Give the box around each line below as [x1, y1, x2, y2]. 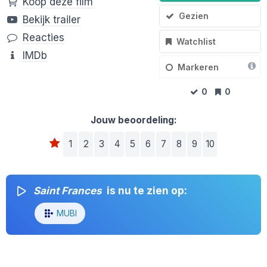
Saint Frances [33, 185, 102, 197]
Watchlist [176, 36, 216, 46]
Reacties [23, 32, 64, 44]
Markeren [178, 61, 219, 72]
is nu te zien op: [104, 185, 187, 197]
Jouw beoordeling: [90, 114, 177, 126]
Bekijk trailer [23, 14, 80, 26]
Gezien [179, 11, 209, 21]
